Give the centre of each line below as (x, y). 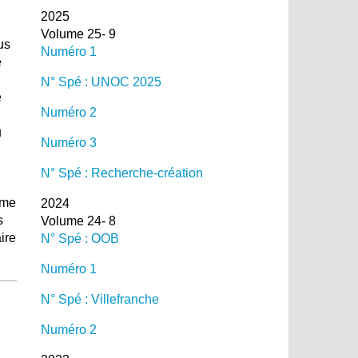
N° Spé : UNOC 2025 (101, 82)
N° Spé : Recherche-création (121, 173)
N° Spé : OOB (80, 238)
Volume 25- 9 (78, 34)
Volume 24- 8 (78, 221)
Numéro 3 (68, 142)
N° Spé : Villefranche (99, 299)
